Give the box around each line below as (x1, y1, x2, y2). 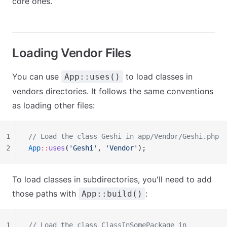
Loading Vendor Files (12, 46, 131, 60)
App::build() (82, 189, 142, 199)
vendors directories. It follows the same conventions (12, 86, 213, 96)
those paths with (12, 188, 79, 199)
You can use (12, 71, 61, 82)
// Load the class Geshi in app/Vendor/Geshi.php (28, 132, 219, 140)
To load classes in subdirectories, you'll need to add (12, 174, 212, 184)
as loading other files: (12, 100, 95, 110)
